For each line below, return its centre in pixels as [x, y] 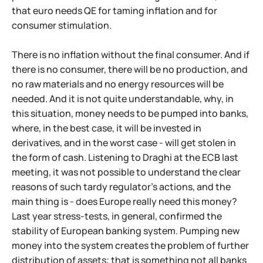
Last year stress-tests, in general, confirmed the [117, 216]
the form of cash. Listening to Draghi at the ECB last [125, 157]
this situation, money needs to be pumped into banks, [130, 113]
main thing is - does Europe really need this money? [124, 201]
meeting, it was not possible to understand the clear [126, 172]
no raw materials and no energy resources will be [118, 84]
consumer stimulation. [62, 25]
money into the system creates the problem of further [130, 245]
